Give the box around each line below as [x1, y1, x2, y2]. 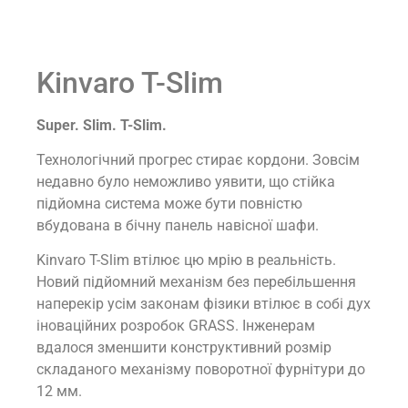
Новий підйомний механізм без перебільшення [36, 273, 356, 291]
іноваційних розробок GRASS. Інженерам [36, 317, 315, 335]
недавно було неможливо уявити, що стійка [36, 173, 335, 191]
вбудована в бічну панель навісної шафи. [36, 217, 319, 235]
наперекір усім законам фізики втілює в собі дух [36, 295, 371, 313]
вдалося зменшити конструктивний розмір [36, 339, 331, 357]
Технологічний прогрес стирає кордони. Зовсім [36, 151, 360, 169]
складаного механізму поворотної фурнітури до [36, 361, 365, 379]
